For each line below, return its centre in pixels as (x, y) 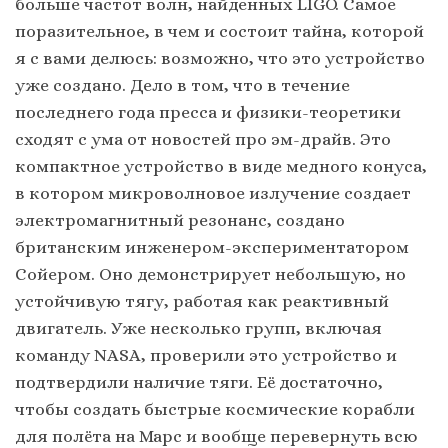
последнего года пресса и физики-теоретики (208, 112)
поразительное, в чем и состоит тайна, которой (219, 31)
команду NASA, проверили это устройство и (206, 355)
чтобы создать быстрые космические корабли (215, 409)
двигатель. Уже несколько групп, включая (198, 328)
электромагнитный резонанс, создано (180, 220)
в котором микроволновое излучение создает (213, 193)
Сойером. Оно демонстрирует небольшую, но (210, 274)
